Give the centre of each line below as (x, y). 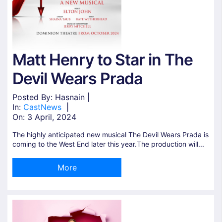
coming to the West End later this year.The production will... (108, 144)
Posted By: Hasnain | (51, 97)
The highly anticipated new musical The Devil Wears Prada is (111, 134)
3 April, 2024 (52, 117)
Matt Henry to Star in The (103, 59)
